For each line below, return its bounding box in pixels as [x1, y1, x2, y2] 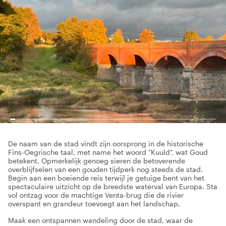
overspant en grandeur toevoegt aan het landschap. [8, 199, 180, 208]
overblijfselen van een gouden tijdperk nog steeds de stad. [8, 165, 203, 174]
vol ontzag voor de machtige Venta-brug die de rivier [8, 191, 184, 199]
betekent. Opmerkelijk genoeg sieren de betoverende [8, 156, 185, 165]
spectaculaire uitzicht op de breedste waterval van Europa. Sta [8, 182, 217, 191]
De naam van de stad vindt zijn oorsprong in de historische [8, 139, 203, 148]
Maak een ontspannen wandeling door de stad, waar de [8, 216, 193, 224]
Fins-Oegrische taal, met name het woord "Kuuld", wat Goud [8, 148, 208, 156]
